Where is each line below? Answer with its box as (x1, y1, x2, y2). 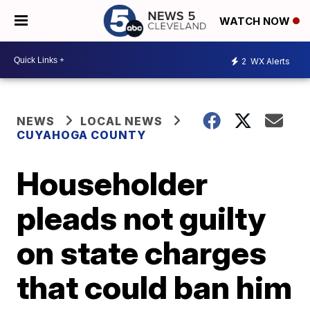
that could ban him (17, 268, 293, 307)
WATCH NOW (219, 15, 293, 28)
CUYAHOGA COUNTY (17, 128, 147, 142)
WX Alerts (248, 55, 290, 66)
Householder (17, 164, 208, 203)
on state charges (17, 233, 267, 272)
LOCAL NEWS (80, 114, 163, 128)
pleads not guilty (17, 199, 266, 237)
